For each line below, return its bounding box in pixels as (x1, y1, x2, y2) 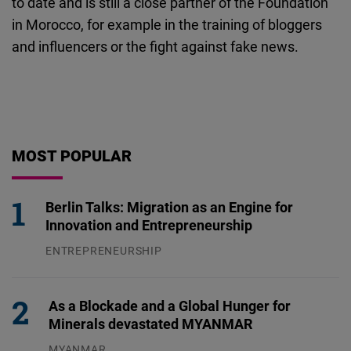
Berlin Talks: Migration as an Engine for (45, 197, 293, 217)
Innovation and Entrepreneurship (45, 215, 252, 235)
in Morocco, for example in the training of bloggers (12, 15, 322, 34)
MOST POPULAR (12, 145, 132, 167)
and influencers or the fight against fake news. (12, 37, 299, 56)
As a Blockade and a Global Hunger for (49, 296, 291, 316)
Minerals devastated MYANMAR (49, 314, 252, 334)
